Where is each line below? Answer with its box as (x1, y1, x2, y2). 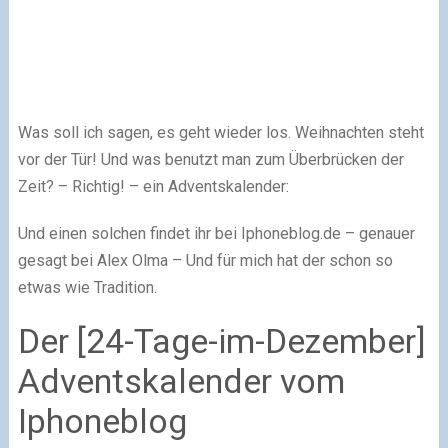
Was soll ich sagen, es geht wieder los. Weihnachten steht (17, 123, 424, 142)
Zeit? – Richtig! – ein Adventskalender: (17, 177, 289, 196)
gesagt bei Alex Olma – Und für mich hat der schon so (17, 251, 393, 270)
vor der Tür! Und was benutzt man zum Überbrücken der (17, 150, 404, 169)
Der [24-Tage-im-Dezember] (17, 321, 426, 361)
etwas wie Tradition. (17, 278, 157, 297)
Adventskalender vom (17, 361, 345, 401)
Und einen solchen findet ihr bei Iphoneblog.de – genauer (17, 224, 415, 243)
